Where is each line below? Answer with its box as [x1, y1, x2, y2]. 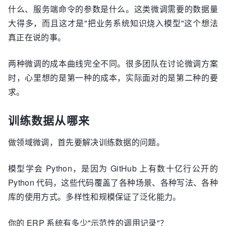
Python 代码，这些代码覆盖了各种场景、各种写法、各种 [8, 177, 218, 188]
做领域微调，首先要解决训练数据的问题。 [8, 136, 165, 148]
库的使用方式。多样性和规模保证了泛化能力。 [8, 191, 181, 202]
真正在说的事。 [8, 31, 66, 43]
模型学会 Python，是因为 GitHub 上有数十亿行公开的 [8, 162, 218, 174]
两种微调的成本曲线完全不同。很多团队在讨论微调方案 [8, 58, 218, 69]
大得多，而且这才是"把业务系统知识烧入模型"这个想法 [8, 17, 218, 29]
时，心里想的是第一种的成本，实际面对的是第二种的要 [8, 72, 218, 83]
